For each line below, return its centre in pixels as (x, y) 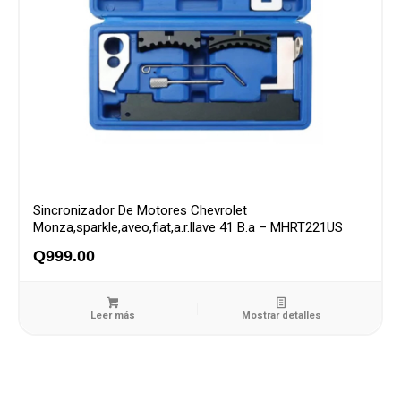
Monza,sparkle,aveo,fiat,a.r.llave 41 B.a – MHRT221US (188, 227)
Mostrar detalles (281, 315)
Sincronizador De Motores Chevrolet (140, 210)
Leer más (113, 315)
